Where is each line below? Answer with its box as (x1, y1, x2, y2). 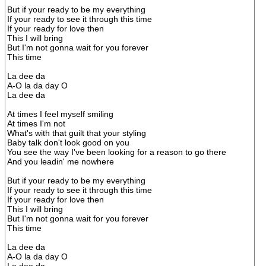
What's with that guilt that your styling (7, 128, 146, 138)
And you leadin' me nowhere (7, 157, 114, 166)
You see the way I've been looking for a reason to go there (7, 147, 226, 157)
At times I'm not (7, 119, 65, 128)
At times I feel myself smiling (7, 109, 113, 119)
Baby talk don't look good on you (7, 138, 129, 147)
